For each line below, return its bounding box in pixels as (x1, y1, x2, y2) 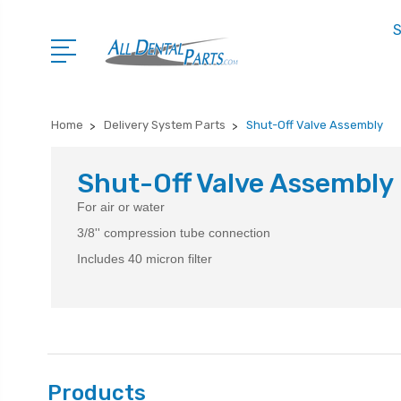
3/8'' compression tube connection (77, 226, 270, 240)
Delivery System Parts (104, 118, 226, 132)
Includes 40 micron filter (77, 252, 212, 266)
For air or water (77, 200, 165, 214)
